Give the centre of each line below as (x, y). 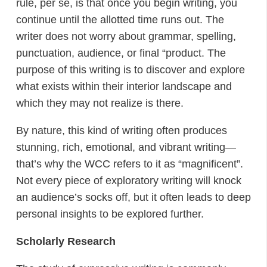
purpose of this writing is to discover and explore (131, 70)
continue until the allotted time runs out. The (120, 20)
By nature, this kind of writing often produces (122, 131)
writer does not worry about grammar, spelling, (126, 36)
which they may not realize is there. (100, 103)
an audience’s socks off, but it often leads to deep (133, 197)
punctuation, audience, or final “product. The (121, 53)
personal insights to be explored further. (110, 214)
